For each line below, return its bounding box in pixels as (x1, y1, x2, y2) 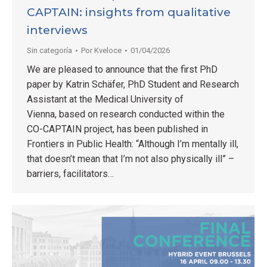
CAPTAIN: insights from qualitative (27, 5, 231, 19)
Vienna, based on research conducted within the (27, 108, 225, 120)
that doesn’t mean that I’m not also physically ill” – (27, 153, 234, 164)
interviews (27, 23, 88, 37)
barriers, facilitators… (27, 167, 114, 179)
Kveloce (94, 45, 122, 55)
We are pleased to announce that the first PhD (27, 63, 218, 75)
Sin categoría (27, 45, 72, 55)
